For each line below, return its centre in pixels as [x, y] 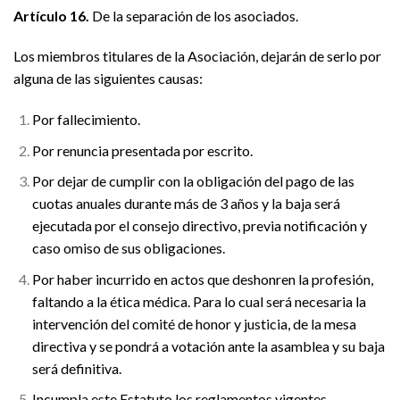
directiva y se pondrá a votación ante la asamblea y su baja [208, 346]
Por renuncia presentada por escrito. [142, 150]
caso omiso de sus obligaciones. [128, 248]
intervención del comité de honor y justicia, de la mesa [194, 323]
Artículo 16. [51, 15]
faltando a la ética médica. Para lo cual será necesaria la [199, 301]
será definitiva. [76, 368]
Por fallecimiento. [86, 120]
